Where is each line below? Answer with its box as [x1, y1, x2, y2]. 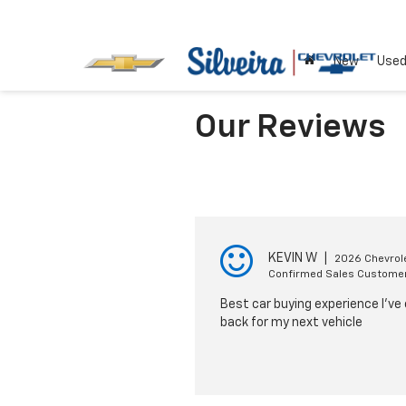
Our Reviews [194, 111, 385, 144]
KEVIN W [267, 252, 317, 265]
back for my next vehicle [219, 316, 362, 329]
